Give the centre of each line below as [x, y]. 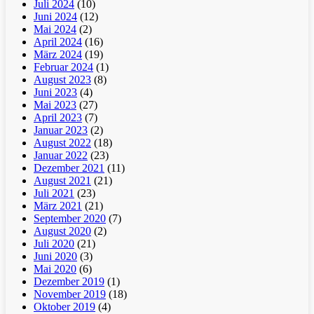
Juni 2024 [55, 16]
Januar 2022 [61, 155]
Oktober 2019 [64, 306]
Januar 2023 [61, 130]
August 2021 [62, 180]
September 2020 [70, 218]
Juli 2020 [54, 243]
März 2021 [58, 205]
